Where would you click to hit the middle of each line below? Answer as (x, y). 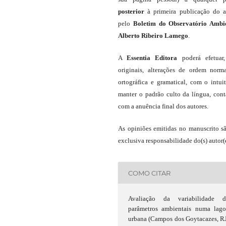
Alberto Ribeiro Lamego (153, 36)
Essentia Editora (152, 58)
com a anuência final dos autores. (163, 106)
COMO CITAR (150, 173)
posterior (131, 12)
